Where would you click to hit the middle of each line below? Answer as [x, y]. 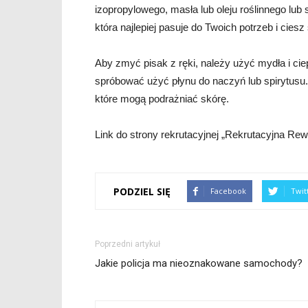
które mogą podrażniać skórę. [162, 99]
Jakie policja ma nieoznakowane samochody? [199, 263]
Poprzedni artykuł [128, 244]
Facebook [228, 191]
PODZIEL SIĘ [142, 191]
